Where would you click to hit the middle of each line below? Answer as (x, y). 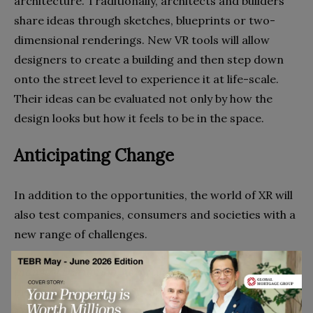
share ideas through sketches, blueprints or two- (145, 21)
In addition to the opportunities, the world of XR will (153, 195)
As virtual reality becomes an (197, 272)
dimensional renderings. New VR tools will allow (142, 40)
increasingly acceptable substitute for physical (138, 292)
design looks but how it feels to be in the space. (139, 118)
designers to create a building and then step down (149, 60)
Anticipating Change (94, 156)
